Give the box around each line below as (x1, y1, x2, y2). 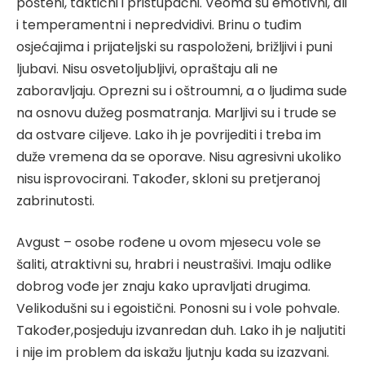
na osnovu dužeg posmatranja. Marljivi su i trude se (16, 103, 336, 122)
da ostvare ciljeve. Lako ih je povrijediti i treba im (16, 125, 321, 144)
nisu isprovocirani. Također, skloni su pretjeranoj (16, 169, 320, 188)
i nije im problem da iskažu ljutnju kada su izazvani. (16, 343, 329, 363)
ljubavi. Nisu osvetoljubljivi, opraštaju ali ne (16, 59, 278, 78)
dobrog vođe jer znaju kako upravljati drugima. (16, 277, 310, 297)
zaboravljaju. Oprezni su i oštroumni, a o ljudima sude (16, 81, 347, 100)
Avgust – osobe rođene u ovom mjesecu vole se (16, 233, 321, 253)
